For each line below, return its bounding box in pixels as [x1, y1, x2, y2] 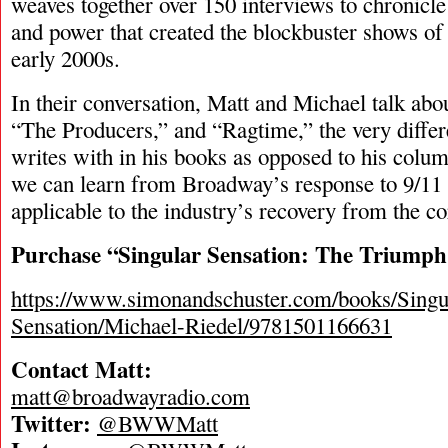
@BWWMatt [97, 408, 218, 438]
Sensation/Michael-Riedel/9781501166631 [11, 310, 392, 340]
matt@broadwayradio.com [11, 381, 250, 411]
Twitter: [11, 406, 91, 440]
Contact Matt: [11, 352, 152, 386]
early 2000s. [11, 43, 120, 73]
